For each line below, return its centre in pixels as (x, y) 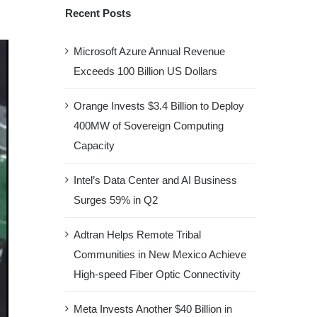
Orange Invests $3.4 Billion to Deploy (158, 106)
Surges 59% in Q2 (115, 200)
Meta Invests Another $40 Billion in (152, 309)
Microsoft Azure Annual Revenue (149, 51)
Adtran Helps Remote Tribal (137, 235)
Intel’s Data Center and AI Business (155, 180)
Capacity (94, 145)
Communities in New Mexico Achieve (160, 254)
